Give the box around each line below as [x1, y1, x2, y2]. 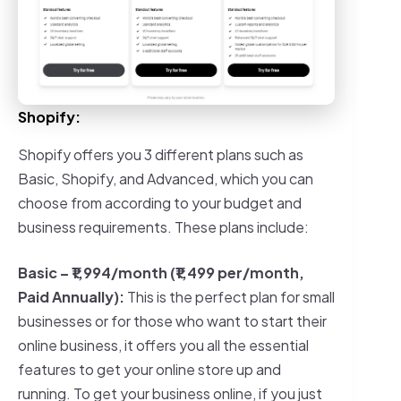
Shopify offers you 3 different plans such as [18, 144, 303, 164]
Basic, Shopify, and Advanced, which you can [18, 168, 313, 188]
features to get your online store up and [18, 359, 281, 379]
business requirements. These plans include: [18, 217, 309, 236]
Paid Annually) [18, 286, 119, 306]
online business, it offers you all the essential [18, 335, 309, 354]
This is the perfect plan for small [124, 286, 335, 306]
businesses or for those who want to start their [18, 311, 327, 330]
